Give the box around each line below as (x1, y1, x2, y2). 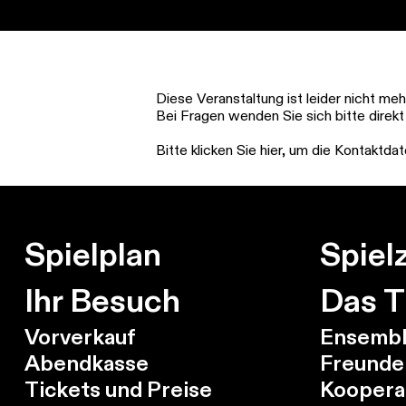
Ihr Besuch (24, 280, 180, 321)
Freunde (319, 350, 404, 376)
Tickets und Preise (24, 376, 212, 402)
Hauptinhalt (14, 48, 85, 65)
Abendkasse (24, 350, 149, 376)
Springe (14, 14, 62, 31)
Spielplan (24, 234, 161, 275)
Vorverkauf (24, 324, 136, 350)
